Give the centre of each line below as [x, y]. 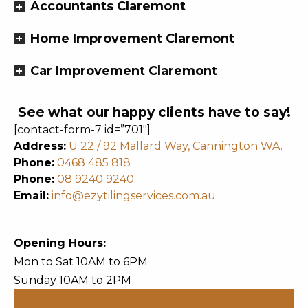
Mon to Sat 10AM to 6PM [81, 261]
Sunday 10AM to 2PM [73, 280]
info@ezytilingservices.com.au [134, 195]
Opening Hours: [60, 243]
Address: [40, 146]
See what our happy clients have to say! [154, 112]
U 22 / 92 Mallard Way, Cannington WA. [176, 146]
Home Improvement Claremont [132, 38]
